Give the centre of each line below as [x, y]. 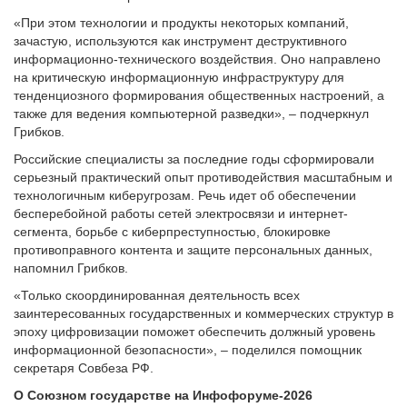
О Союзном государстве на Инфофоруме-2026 [163, 395]
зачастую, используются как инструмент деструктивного [180, 41]
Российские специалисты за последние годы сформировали [194, 159]
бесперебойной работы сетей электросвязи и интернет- [181, 213]
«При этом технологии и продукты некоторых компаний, [181, 23]
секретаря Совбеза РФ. [84, 368]
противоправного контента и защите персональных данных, [193, 250]
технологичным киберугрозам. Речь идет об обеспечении [185, 195]
